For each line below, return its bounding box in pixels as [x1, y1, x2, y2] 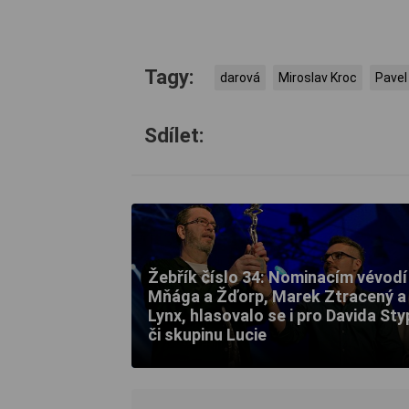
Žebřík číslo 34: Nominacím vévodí [148, 267, 407, 288]
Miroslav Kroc [278, 70, 357, 86]
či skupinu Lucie [148, 325, 267, 345]
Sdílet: [144, 123, 204, 148]
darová [220, 70, 260, 86]
